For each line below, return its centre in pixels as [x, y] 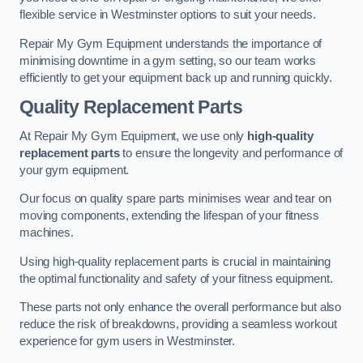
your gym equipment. [75, 170]
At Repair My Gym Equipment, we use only [134, 136]
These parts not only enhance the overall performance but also [181, 307]
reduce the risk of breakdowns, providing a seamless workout [178, 325]
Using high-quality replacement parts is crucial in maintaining [175, 261]
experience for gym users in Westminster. [128, 342]
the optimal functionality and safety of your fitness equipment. [176, 278]
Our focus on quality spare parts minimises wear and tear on [175, 199]
